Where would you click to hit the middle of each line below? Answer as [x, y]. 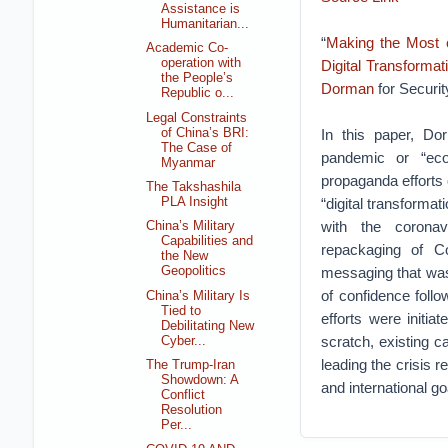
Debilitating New [208, 325]
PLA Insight [195, 202]
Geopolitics [194, 271]
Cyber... [184, 340]
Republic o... [198, 93]
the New [185, 256]
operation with [201, 63]
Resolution [192, 410]
